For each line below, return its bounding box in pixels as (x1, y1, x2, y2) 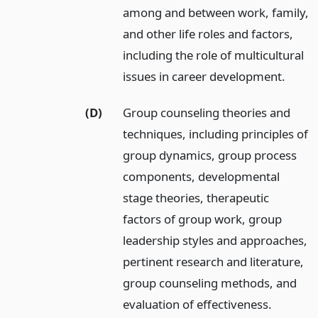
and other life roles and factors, (123, 25, 294, 42)
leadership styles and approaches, (123, 231, 308, 248)
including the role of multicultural (123, 46, 305, 63)
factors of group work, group (123, 210, 283, 227)
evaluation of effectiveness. (123, 295, 273, 312)
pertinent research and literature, (123, 253, 305, 270)
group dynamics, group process (123, 146, 297, 163)
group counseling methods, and (123, 274, 297, 291)
